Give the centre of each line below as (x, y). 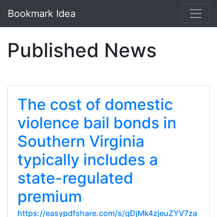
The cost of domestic (95, 104)
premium (50, 196)
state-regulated (75, 178)
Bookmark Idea (42, 14)
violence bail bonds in (97, 123)
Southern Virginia (81, 141)
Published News (82, 50)
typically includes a (88, 160)
